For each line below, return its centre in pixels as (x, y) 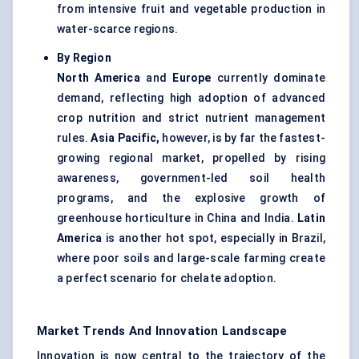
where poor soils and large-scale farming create (191, 258)
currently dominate (271, 78)
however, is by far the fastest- (243, 138)
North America (99, 78)
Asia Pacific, (125, 138)
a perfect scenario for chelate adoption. (167, 278)
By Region (84, 58)
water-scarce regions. (118, 29)
